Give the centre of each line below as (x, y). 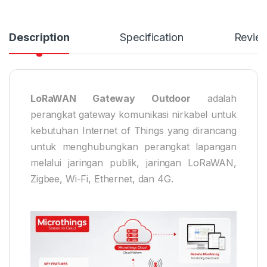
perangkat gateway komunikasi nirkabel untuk (133, 114)
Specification (152, 37)
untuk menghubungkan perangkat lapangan (133, 146)
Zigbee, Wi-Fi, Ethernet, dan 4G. (102, 178)
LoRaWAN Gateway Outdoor (111, 98)
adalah (213, 98)
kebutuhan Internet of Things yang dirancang (133, 130)
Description (39, 37)
